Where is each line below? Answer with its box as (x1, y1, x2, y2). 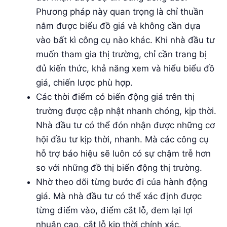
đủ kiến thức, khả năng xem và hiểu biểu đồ (36, 63, 214, 73)
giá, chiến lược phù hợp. (36, 77, 133, 88)
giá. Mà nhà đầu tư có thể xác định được (36, 191, 202, 201)
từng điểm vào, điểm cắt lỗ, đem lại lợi (36, 205, 193, 215)
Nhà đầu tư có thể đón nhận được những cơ (36, 120, 215, 130)
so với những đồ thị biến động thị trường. (36, 162, 202, 173)
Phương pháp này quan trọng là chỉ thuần (36, 6, 204, 17)
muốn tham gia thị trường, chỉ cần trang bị (36, 49, 207, 59)
